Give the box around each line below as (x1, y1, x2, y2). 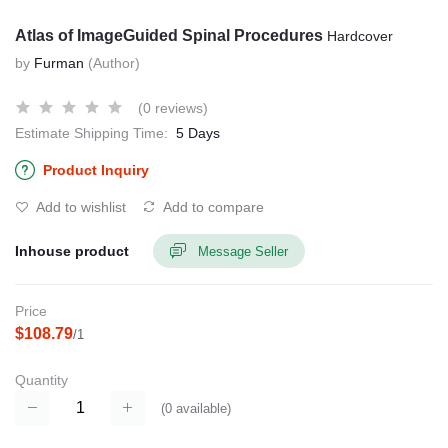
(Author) (88, 55, 140, 71)
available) (172, 400, 231, 416)
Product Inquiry (43, 162, 149, 178)
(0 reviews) (138, 100, 208, 116)
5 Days (176, 125, 220, 141)
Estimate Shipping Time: (15, 125, 168, 141)
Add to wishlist (33, 199, 126, 215)
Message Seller (198, 243, 288, 259)
